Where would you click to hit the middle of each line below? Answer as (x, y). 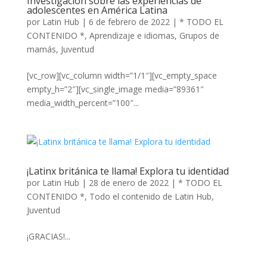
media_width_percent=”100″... (83, 103)
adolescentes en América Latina (97, 10)
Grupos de (199, 35)
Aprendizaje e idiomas (132, 35)
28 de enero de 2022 (128, 183)
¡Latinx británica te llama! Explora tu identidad (128, 171)
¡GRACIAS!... (48, 236)
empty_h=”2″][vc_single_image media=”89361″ (115, 89)
